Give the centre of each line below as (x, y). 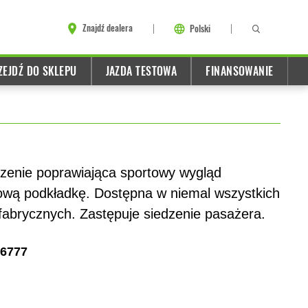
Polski (200, 29)
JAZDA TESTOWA (141, 71)
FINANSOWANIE (240, 71)
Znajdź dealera (108, 28)
